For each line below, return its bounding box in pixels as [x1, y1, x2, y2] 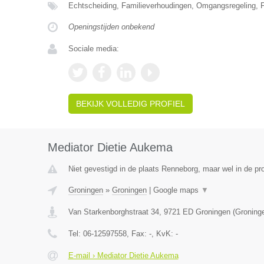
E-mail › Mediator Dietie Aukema [68, 251, 179, 260]
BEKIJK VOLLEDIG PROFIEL [75, 99, 185, 108]
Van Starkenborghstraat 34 [68, 207, 159, 216]
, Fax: [126, 229, 149, 238]
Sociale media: [68, 44, 119, 53]
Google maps [153, 186, 201, 194]
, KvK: [151, 229, 176, 238]
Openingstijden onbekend [68, 22, 154, 31]
